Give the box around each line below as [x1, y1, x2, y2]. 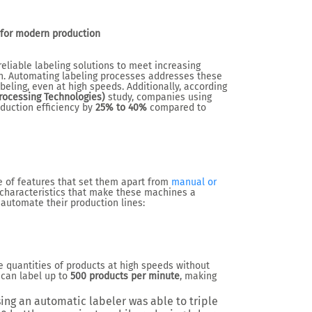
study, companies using [105, 91, 212, 103]
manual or [171, 176, 217, 188]
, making [180, 270, 217, 282]
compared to [147, 102, 206, 114]
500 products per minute [70, 270, 180, 282]
